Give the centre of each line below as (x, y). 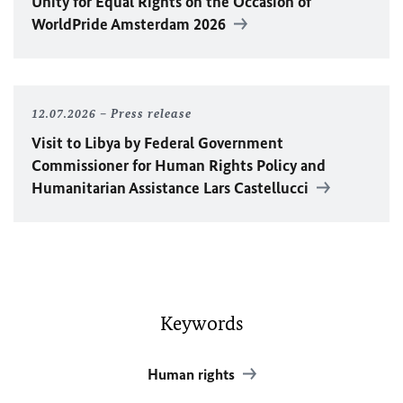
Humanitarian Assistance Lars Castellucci (172, 188)
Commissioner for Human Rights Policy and (179, 166)
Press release (151, 114)
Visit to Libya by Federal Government (157, 143)
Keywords (201, 323)
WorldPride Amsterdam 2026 (130, 24)
